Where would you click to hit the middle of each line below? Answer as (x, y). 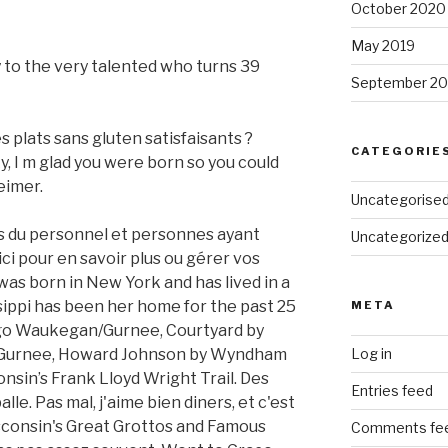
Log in (371, 354)
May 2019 (382, 46)
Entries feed (391, 391)
